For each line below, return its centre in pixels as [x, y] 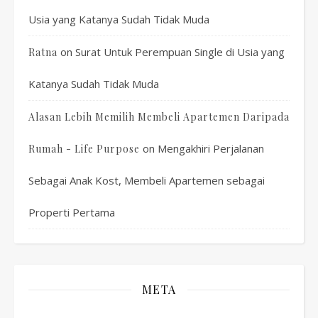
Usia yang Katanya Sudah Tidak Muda [119, 19]
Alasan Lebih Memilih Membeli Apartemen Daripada [159, 117]
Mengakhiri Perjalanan [211, 148]
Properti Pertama [72, 212]
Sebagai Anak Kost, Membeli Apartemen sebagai [147, 180]
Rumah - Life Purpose [84, 149]
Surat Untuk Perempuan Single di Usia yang [180, 52]
